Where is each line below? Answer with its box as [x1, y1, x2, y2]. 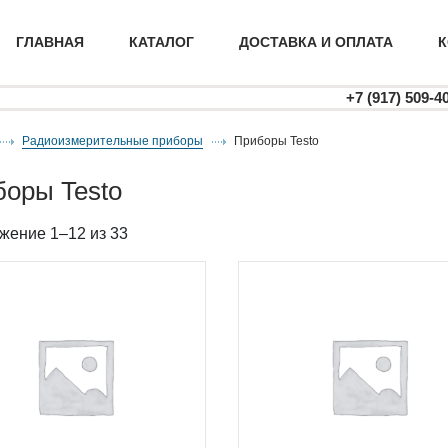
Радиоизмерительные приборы [30, 134, 203, 148]
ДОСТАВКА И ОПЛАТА [239, 34, 393, 50]
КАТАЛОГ [129, 34, 194, 50]
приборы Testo [243, 134, 319, 148]
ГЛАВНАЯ [16, 34, 84, 50]
